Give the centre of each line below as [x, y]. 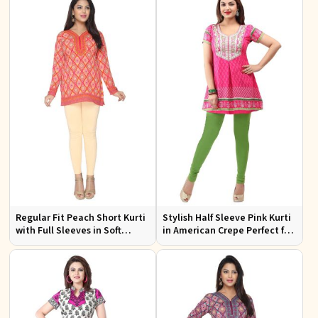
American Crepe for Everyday [79, 243]
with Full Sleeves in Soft [68, 230]
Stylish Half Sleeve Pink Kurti [227, 218]
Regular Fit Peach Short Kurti [81, 218]
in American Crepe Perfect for [228, 230]
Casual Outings [196, 243]
